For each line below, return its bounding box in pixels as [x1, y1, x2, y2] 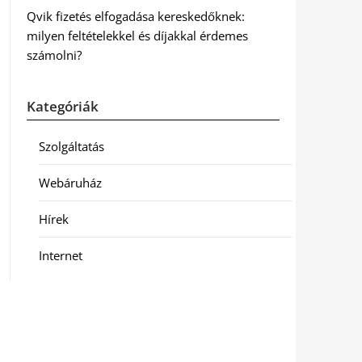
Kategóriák [26, 97, 99, 116]
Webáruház [38, 175, 102, 191]
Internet [38, 247, 82, 263]
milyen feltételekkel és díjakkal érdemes [26, 27, 248, 44]
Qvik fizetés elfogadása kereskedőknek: [26, 8, 245, 24]
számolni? [26, 47, 82, 63]
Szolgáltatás [38, 138, 104, 154]
